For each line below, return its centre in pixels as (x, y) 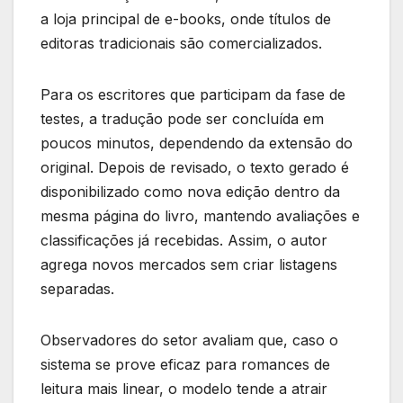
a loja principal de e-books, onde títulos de (186, 19)
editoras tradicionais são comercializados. (181, 44)
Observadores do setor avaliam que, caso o (189, 340)
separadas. (77, 289)
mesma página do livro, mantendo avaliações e (200, 216)
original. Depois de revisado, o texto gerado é (195, 168)
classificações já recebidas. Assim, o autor (184, 241)
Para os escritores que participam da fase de (193, 95)
